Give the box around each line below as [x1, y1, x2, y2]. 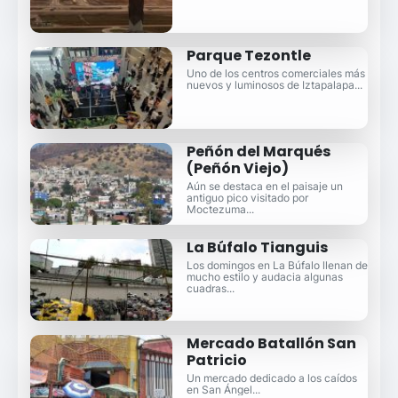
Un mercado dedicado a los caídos [186, 370, 357, 385]
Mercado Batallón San [186, 332, 356, 354]
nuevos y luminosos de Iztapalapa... [186, 77, 362, 92]
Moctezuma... [186, 202, 254, 216]
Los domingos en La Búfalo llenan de [186, 258, 368, 272]
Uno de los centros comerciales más [186, 66, 365, 80]
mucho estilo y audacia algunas [186, 269, 343, 283]
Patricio [186, 349, 247, 370]
